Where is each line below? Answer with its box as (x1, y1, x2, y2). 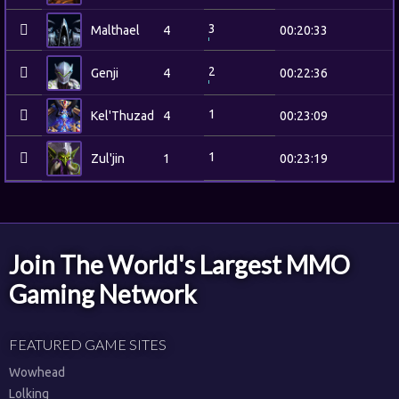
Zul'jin (91, 151, 125, 166)
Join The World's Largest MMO (9, 249, 350, 280)
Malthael (91, 23, 140, 37)
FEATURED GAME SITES (9, 336, 167, 353)
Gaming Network (9, 279, 197, 309)
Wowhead (9, 365, 65, 379)
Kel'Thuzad (91, 109, 154, 123)
